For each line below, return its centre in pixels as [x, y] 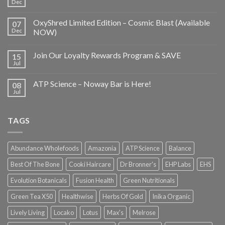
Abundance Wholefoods [45, 148]
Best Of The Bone [35, 164]
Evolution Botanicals [39, 181]
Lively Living [28, 213]
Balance [180, 148]
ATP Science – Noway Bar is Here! [92, 83]
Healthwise [78, 197]
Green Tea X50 [32, 197]
